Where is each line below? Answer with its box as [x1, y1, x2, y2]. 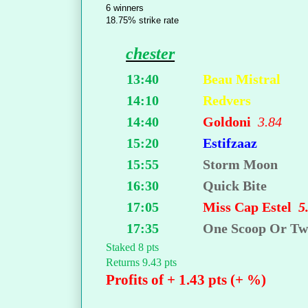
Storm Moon [203, 157, 278, 173]
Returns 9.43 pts [106, 256, 177, 269]
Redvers [203, 93, 252, 109]
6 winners [106, 3, 144, 14]
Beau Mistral [203, 71, 281, 87]
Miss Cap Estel [203, 199, 299, 215]
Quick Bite [203, 178, 267, 194]
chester [126, 45, 175, 63]
